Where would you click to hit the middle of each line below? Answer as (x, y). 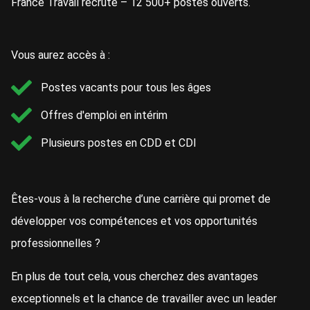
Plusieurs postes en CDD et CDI (118, 143)
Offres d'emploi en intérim (104, 116)
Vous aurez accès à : (61, 55)
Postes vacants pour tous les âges (126, 88)
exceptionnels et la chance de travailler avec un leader (144, 299)
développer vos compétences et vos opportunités (134, 221)
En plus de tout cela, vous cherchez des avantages (135, 277)
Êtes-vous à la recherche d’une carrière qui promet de (141, 199)
